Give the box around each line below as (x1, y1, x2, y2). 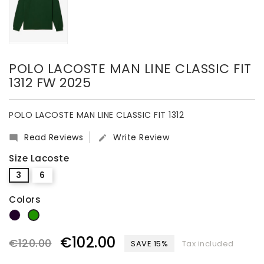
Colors (9, 193, 41, 206)
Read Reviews (24, 131, 83, 143)
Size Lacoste (9, 151, 69, 164)
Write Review (113, 131, 169, 143)
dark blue (19, 207, 60, 220)
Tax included (181, 237, 234, 249)
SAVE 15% (131, 237, 168, 249)
